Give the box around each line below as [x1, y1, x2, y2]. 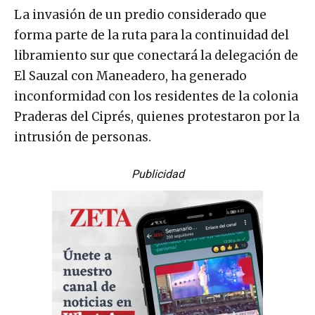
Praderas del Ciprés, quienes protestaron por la [14, 108, 300, 124]
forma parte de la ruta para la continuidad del [14, 27, 289, 43]
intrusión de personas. [14, 129, 151, 145]
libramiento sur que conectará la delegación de [14, 47, 298, 63]
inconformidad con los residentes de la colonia [14, 88, 298, 104]
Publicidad [131, 167, 184, 181]
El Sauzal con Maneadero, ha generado [14, 67, 247, 84]
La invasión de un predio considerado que [14, 6, 266, 22]
